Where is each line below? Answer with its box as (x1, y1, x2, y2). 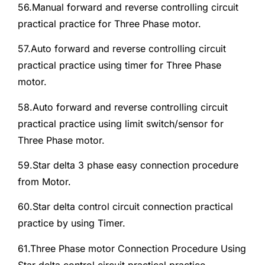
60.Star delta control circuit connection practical (18, 201, 233, 213)
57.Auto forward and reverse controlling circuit (18, 43, 226, 55)
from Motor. (18, 175, 71, 188)
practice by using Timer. (18, 217, 125, 230)
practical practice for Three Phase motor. (18, 17, 201, 30)
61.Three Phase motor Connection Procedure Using (18, 242, 246, 254)
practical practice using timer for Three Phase (18, 59, 221, 72)
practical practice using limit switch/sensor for (18, 117, 224, 130)
